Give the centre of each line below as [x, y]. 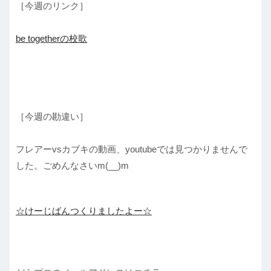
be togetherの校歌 [51, 39]
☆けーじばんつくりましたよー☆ [84, 211]
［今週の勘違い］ [52, 117]
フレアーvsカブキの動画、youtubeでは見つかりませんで [132, 149]
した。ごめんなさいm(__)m [72, 166]
